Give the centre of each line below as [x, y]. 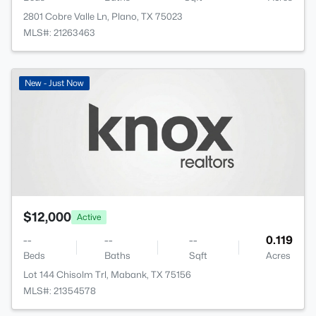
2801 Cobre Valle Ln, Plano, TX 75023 [103, 17]
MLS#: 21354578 [60, 291]
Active [89, 217]
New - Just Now [54, 83]
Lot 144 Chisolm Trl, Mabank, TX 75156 [107, 275]
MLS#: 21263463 [59, 33]
